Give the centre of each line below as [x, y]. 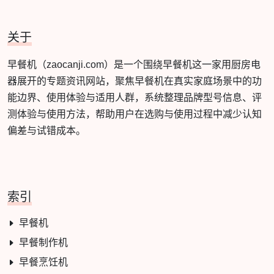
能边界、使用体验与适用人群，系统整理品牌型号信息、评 [135, 98]
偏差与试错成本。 [46, 131]
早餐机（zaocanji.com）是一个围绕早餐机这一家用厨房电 [134, 65]
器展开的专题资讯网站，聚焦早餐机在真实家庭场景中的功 [135, 81]
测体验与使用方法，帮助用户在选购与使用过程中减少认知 [135, 114]
